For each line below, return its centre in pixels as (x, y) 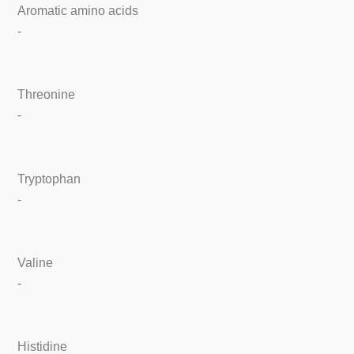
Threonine (47, 95)
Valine (36, 263)
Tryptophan (49, 179)
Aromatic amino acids (78, 10)
